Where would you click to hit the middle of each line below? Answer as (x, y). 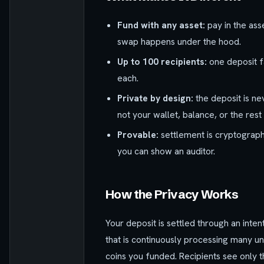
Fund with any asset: (161, 25)
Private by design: (155, 98)
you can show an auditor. (166, 151)
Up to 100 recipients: (162, 61)
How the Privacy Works (172, 194)
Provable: (138, 134)
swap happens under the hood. (179, 41)
